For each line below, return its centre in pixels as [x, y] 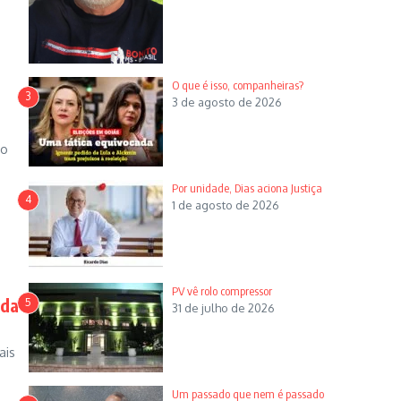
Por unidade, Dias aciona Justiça [247, 188]
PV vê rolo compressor [223, 290]
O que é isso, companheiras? [237, 85]
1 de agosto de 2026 [225, 205]
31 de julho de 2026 [223, 307]
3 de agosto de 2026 [226, 102]
